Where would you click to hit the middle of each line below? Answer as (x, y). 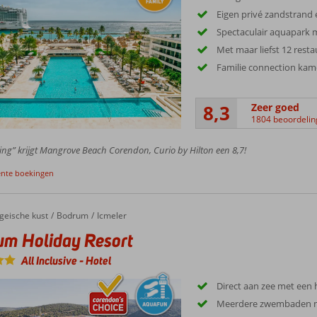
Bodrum (72, 215)
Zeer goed (276, 108)
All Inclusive (50, 260)
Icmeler (111, 215)
